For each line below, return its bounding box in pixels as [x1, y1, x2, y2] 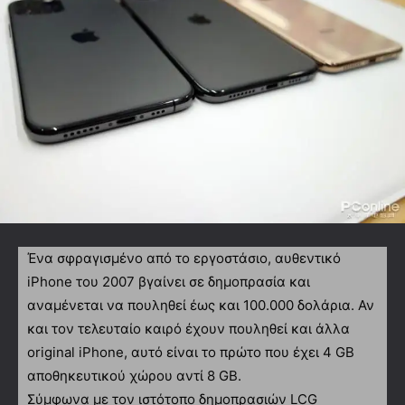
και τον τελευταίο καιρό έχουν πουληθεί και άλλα [27, 319, 350, 337]
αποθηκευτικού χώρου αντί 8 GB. [27, 366, 241, 384]
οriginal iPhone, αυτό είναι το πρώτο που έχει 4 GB [27, 343, 354, 361]
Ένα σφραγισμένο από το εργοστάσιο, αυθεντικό [27, 249, 341, 267]
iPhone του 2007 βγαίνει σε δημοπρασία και [27, 272, 310, 290]
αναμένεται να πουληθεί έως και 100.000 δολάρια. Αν [27, 296, 374, 314]
